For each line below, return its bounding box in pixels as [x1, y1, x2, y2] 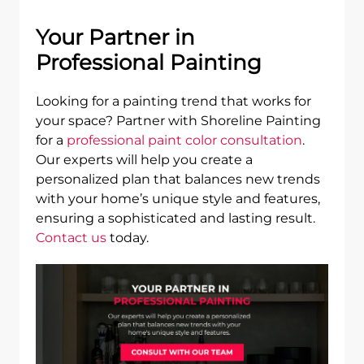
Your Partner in [36, 24, 195, 50]
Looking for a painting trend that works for [36, 93, 311, 109]
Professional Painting [36, 50, 262, 76]
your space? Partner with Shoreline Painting [36, 113, 321, 128]
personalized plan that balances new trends [36, 171, 320, 187]
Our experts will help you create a [36, 152, 253, 167]
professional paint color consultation [67, 132, 302, 148]
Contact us [36, 230, 106, 245]
